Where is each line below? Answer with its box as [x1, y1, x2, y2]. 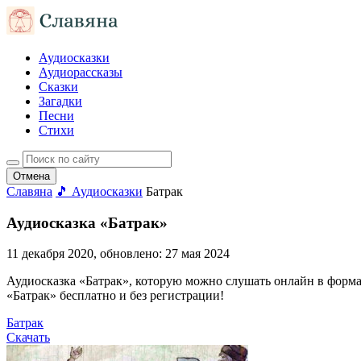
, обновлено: [93, 247, 165, 261]
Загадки [39, 94, 82, 108]
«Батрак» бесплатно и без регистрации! [6, 288, 224, 303]
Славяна [6, 185, 52, 198]
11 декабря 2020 [6, 247, 93, 261]
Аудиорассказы [39, 65, 122, 79]
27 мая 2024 [165, 247, 230, 261]
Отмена [13, 170, 50, 182]
